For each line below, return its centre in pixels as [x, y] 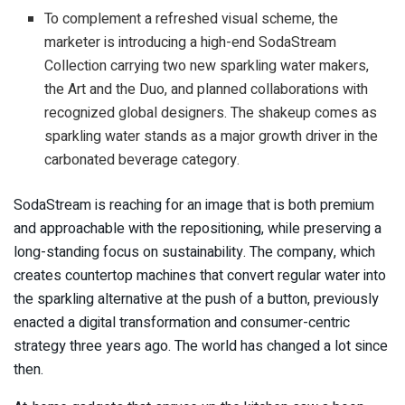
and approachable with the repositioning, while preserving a [198, 229]
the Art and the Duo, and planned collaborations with [207, 90]
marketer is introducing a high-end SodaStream [191, 43]
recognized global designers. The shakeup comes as [211, 113]
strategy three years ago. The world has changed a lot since [201, 347]
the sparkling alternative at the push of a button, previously [196, 300]
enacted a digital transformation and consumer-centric [182, 323]
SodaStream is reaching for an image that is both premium [194, 206]
